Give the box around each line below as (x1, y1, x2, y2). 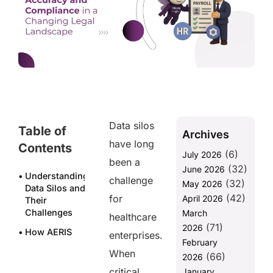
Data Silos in (24, 251, 77, 262)
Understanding (24, 171, 88, 182)
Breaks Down (24, 239, 80, 250)
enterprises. (109, 229, 163, 242)
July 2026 (182, 149, 222, 160)
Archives (182, 128, 229, 141)
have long (109, 138, 155, 151)
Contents (18, 141, 72, 156)
